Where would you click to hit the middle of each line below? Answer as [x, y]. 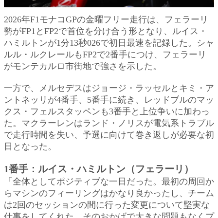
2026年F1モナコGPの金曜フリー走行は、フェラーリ [106, 19]
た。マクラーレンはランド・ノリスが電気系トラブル [109, 123]
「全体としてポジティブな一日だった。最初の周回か [109, 181]
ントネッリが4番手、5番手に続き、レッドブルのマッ [109, 100]
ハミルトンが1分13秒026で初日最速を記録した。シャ [109, 43]
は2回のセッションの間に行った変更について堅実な [107, 205]
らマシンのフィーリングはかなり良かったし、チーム [109, 193]
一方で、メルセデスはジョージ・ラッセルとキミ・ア [109, 88]
